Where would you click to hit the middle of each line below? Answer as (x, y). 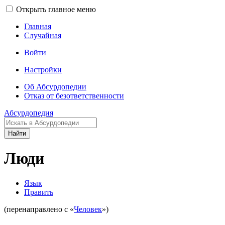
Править (39, 192)
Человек (88, 209)
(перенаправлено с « (39, 209)
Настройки (43, 70)
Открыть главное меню (56, 9)
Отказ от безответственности (74, 96)
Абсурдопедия (29, 113)
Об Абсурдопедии (55, 87)
